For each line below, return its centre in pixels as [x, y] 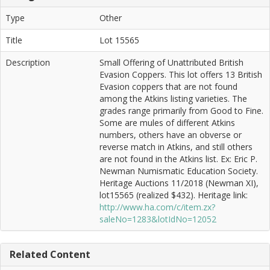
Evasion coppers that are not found [168, 87]
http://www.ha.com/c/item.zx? [157, 207]
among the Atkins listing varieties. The [173, 99]
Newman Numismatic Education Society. [179, 171]
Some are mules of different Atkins [167, 123]
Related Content [50, 255]
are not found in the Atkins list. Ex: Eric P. [178, 159]
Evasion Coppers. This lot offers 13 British [181, 75]
